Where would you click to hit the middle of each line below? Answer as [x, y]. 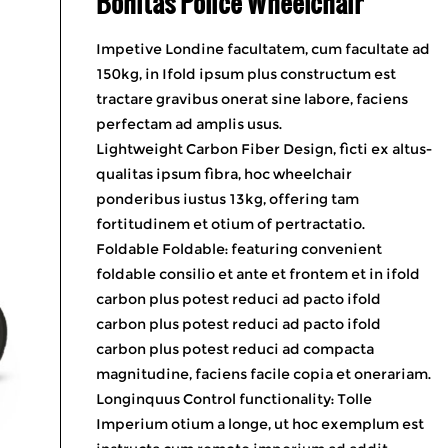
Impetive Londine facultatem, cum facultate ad [262, 49]
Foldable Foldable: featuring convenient [238, 249]
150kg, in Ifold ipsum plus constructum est [245, 74]
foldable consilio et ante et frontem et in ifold [257, 274]
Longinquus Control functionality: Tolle [233, 399]
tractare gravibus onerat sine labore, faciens [251, 99]
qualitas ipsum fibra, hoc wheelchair [223, 174]
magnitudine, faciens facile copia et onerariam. [263, 374]
